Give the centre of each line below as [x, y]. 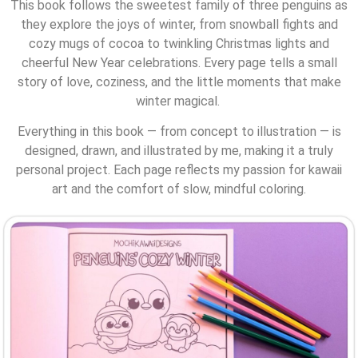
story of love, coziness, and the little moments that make [179, 82]
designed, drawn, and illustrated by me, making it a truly [179, 151]
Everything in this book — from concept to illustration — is [179, 132]
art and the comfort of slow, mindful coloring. [179, 189]
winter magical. [179, 101]
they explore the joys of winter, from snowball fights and [179, 24]
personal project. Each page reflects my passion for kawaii [179, 170]
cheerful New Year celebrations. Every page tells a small [179, 62]
